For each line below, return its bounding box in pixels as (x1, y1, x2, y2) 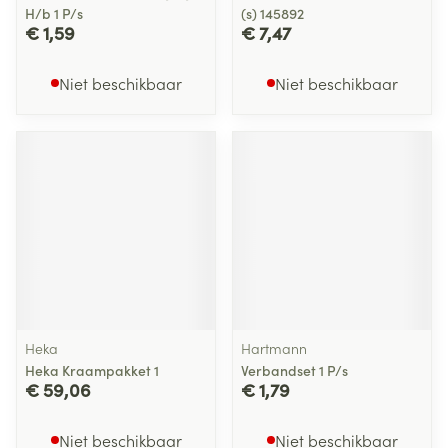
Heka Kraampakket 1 (25, 360, 159, 380)
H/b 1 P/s (25, 3, 83, 23)
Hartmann (241, 338, 307, 358)
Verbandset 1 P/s (241, 360, 348, 380)
